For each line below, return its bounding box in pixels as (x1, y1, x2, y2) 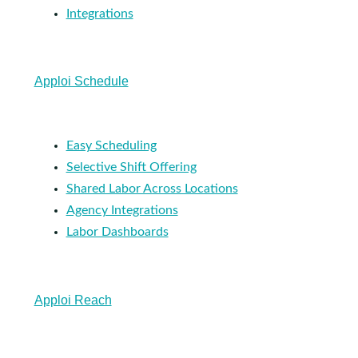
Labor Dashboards (66, 225, 169, 239)
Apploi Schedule (34, 74, 129, 89)
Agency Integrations (66, 204, 178, 217)
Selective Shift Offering (66, 161, 197, 174)
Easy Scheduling (66, 139, 157, 153)
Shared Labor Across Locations (66, 182, 238, 196)
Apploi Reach (34, 292, 112, 307)
